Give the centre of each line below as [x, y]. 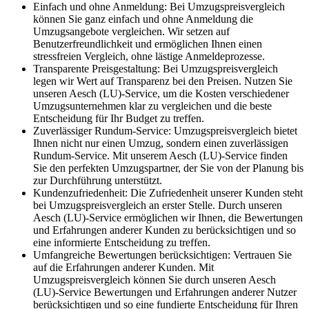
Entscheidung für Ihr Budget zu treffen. [119, 119]
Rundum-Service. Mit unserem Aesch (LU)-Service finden [160, 156]
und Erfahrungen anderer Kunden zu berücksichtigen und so [165, 230]
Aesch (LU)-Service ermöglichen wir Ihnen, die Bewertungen [168, 218]
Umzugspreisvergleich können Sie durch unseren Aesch [154, 280]
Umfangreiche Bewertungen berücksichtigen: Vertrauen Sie [162, 255]
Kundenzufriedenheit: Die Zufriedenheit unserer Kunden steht [168, 193]
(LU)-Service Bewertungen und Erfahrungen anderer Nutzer [165, 292]
